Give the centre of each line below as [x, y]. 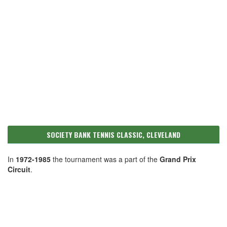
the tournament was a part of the [105, 159]
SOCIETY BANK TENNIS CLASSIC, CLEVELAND [113, 135]
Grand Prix [178, 159]
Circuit [19, 169]
